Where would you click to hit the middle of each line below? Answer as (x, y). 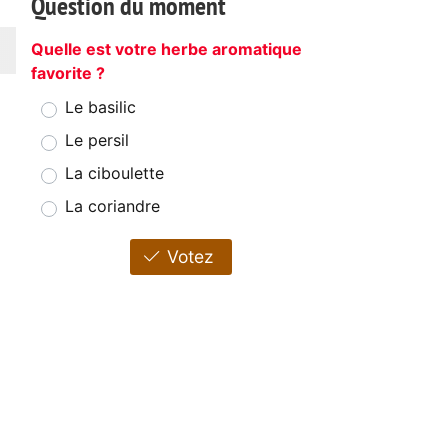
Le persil (97, 140)
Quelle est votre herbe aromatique (166, 49)
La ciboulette (114, 173)
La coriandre (112, 206)
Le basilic (100, 107)
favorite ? (68, 73)
